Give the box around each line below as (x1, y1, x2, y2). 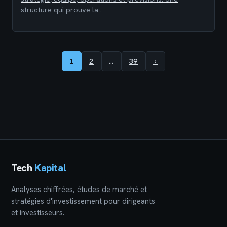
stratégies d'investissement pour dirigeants (11, 196, 155, 207)
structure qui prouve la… (21, 5, 103, 14)
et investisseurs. (11, 208, 64, 218)
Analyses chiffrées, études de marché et (11, 184, 147, 195)
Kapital (34, 161, 66, 175)
